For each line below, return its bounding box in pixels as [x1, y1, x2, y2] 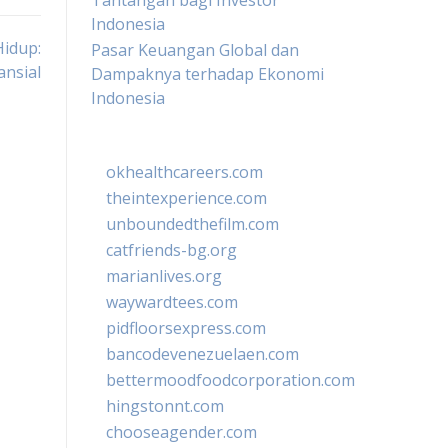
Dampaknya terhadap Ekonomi [91, 63, 324, 85]
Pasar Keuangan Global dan [91, 39, 299, 61]
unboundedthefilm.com [106, 213, 279, 235]
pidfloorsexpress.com [106, 317, 266, 339]
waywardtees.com [106, 291, 238, 313]
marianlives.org [106, 265, 222, 287]
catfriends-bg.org [106, 239, 237, 261]
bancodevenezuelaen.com [106, 343, 299, 365]
